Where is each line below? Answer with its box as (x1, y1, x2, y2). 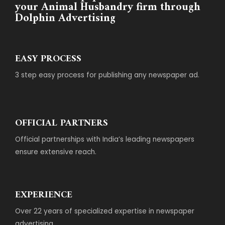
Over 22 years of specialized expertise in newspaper (15, 206, 194, 216)
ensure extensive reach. (15, 147, 96, 157)
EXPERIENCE (15, 186, 72, 203)
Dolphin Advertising (15, 9, 116, 29)
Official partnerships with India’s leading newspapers (15, 135, 194, 144)
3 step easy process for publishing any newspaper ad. (15, 70, 199, 80)
